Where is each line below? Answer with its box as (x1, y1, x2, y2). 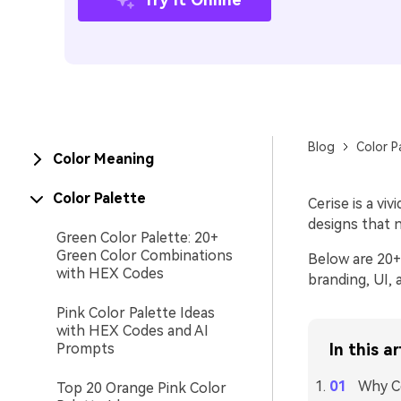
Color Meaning (53, 150, 154, 167)
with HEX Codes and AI (56, 322, 209, 339)
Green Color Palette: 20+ (56, 229, 218, 246)
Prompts (56, 340, 115, 357)
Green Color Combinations (56, 247, 233, 264)
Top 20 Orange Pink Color (56, 380, 226, 397)
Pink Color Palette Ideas (56, 304, 215, 321)
